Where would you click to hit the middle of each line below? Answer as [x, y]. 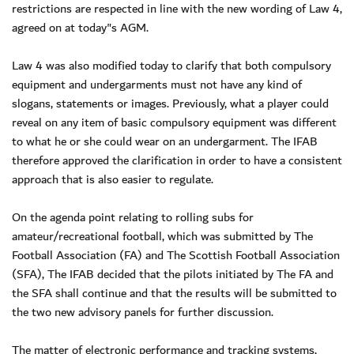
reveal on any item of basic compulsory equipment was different [174, 122]
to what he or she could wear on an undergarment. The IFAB [165, 141]
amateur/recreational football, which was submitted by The [162, 236]
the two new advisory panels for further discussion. [143, 312]
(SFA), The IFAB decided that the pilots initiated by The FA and [173, 274]
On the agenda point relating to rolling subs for [133, 217]
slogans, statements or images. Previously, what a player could [170, 103]
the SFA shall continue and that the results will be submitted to [174, 293]
